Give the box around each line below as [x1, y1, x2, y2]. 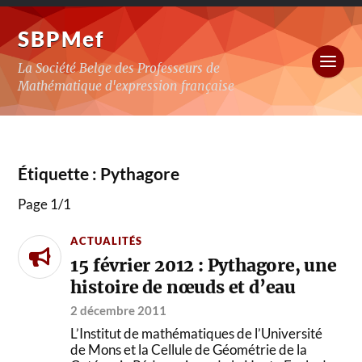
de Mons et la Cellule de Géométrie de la [70, 340, 308, 358]
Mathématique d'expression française [18, 78, 235, 94]
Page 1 [18, 196, 59, 213]
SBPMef [18, 27, 105, 51]
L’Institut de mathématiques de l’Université [70, 324, 323, 342]
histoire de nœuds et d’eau [70, 276, 296, 298]
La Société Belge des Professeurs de [18, 61, 221, 76]
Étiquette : [18, 163, 101, 184]
